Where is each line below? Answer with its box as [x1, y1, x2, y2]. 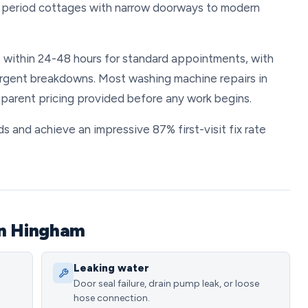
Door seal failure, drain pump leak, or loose [74, 278, 259, 289]
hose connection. [74, 292, 150, 304]
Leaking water [74, 262, 149, 274]
